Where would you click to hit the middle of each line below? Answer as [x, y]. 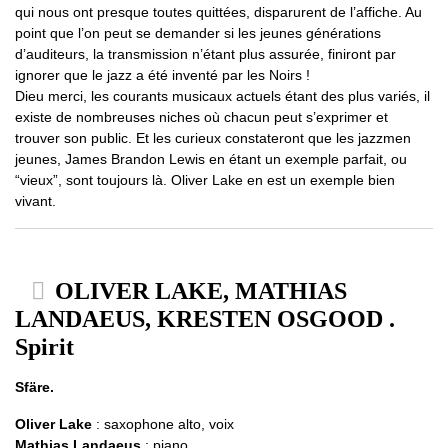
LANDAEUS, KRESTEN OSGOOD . [205, 319]
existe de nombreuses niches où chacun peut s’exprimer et [201, 117]
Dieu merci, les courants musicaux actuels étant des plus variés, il [222, 96]
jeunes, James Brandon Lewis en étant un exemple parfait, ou [211, 159]
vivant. [35, 201]
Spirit [44, 347]
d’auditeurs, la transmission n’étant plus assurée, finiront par [205, 54]
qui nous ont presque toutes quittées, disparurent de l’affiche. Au [218, 12]
